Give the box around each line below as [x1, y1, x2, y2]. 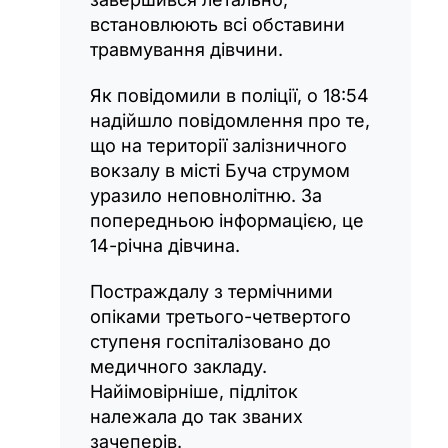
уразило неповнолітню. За [90, 185, 322, 207]
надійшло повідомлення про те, [90, 110, 370, 132]
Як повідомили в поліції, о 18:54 [90, 85, 369, 107]
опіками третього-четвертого [90, 306, 351, 328]
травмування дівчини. [90, 39, 283, 61]
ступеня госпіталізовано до [90, 331, 331, 353]
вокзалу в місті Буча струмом [90, 160, 350, 182]
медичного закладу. [90, 356, 267, 378]
